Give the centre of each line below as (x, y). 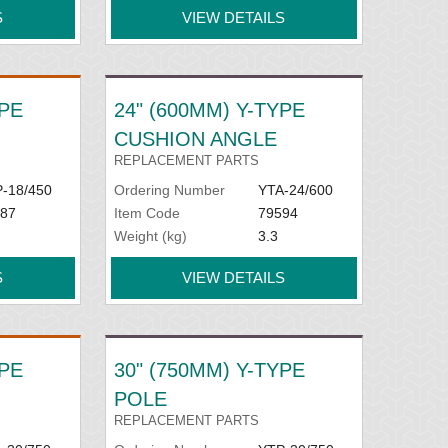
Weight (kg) (151, 235)
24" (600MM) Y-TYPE (210, 109)
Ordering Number (170, 189)
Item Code (147, 212)
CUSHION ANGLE (196, 138)
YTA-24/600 (295, 189)
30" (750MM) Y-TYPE (210, 369)
